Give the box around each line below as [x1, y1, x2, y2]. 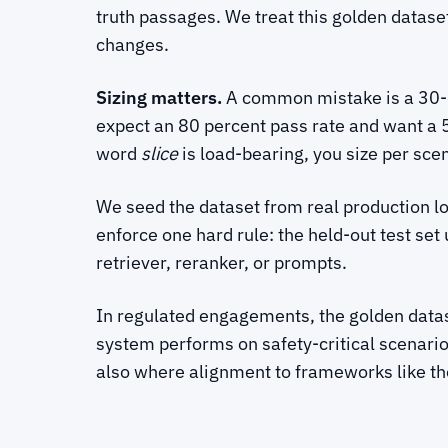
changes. [96, 32, 169, 56]
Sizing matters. [96, 85, 222, 109]
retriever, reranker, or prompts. [96, 251, 347, 275]
